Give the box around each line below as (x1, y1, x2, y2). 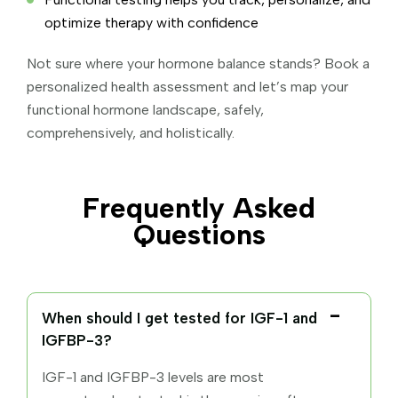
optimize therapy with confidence (44, 13, 259, 31)
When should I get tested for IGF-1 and (42, 308, 317, 327)
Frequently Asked (83, 190, 315, 225)
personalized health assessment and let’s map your (27, 77, 348, 95)
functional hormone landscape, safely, (27, 100, 264, 118)
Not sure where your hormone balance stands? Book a (27, 54, 370, 72)
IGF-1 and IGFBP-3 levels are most (42, 368, 264, 386)
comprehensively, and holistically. (27, 123, 235, 141)
